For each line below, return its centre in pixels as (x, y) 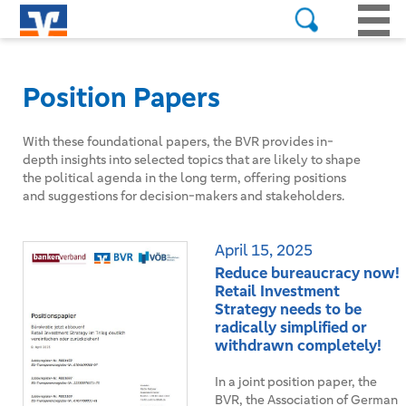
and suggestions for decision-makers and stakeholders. (184, 196)
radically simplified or (291, 327)
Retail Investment (277, 291)
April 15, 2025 (264, 250)
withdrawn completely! (298, 345)
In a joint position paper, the (296, 382)
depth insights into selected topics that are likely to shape (192, 159)
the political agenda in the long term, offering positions (184, 178)
